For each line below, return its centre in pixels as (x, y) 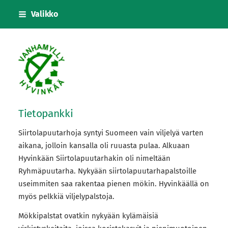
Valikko (45, 14)
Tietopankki (46, 114)
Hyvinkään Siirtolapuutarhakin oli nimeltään (94, 159)
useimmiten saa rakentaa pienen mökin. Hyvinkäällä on (113, 184)
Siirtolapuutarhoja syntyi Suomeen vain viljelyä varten (111, 133)
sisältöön (21, 37)
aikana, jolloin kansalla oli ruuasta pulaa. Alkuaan (104, 146)
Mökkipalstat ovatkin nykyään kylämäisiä (88, 216)
